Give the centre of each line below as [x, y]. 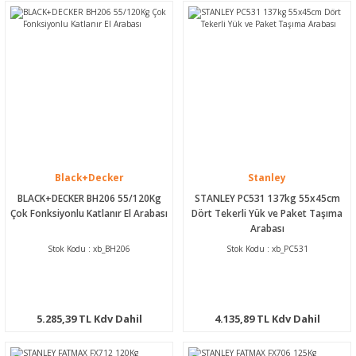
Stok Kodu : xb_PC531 [267, 248]
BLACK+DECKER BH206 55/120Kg [89, 197]
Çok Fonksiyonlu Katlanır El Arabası [89, 213]
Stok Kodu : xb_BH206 [89, 248]
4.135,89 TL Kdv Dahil [267, 318]
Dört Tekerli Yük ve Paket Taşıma [267, 213]
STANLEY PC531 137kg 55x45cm [267, 197]
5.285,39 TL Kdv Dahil [89, 318]
